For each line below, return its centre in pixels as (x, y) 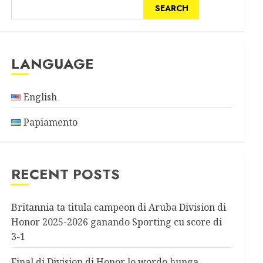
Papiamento (51, 122)
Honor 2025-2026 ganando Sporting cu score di (117, 222)
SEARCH (171, 8)
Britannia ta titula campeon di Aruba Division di (119, 207)
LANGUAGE (53, 64)
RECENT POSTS (66, 174)
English (41, 97)
